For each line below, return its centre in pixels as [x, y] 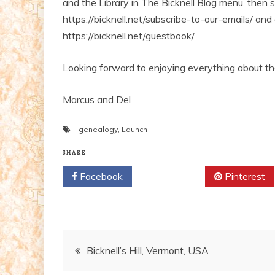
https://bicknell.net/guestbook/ [129, 35]
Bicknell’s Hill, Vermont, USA [148, 250]
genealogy [98, 129]
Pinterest [244, 176]
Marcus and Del [97, 99]
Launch [134, 129]
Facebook [100, 176]
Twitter [173, 176]
